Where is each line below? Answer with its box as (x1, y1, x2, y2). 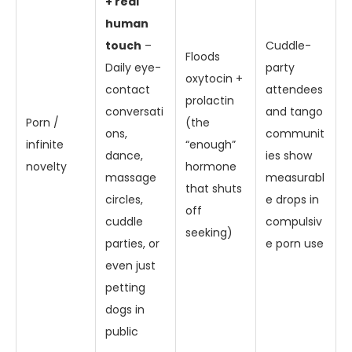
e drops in (266, 192, 319, 207)
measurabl (266, 170, 324, 185)
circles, (105, 192, 143, 207)
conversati (105, 104, 163, 119)
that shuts (185, 181, 242, 196)
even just (105, 258, 156, 273)
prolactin (185, 93, 234, 108)
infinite (26, 137, 64, 152)
